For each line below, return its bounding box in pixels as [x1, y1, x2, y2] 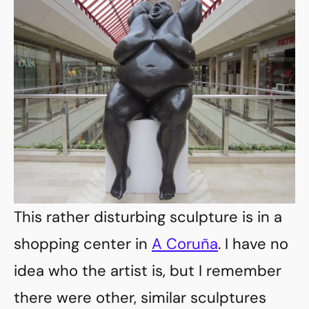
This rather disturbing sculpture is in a [14, 207, 282, 227]
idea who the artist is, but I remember [14, 261, 281, 281]
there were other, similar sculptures [14, 288, 266, 308]
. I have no [218, 234, 288, 254]
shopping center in [14, 234, 152, 254]
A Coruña [152, 234, 218, 254]
